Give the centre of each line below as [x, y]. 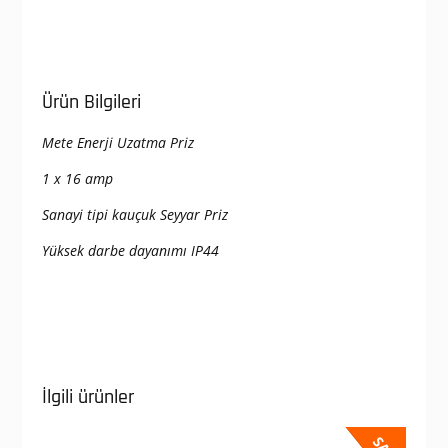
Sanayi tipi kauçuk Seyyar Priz [134, 214]
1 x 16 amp [77, 178]
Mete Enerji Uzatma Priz [117, 142]
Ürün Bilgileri [91, 101]
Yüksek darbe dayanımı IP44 [130, 250]
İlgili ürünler [87, 396]
